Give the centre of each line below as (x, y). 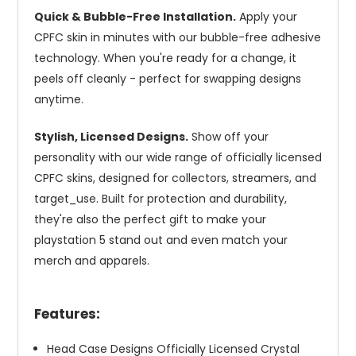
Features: (67, 314)
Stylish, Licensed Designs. (111, 137)
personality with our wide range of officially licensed (178, 158)
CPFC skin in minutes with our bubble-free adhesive (178, 38)
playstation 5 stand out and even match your (161, 240)
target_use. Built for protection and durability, (161, 199)
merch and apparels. (92, 261)
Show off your (228, 137)
